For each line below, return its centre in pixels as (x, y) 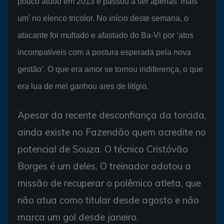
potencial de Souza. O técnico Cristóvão (103, 149)
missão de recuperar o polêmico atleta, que (109, 183)
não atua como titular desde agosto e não (108, 200)
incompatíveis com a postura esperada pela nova (104, 52)
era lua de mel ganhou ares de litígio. (83, 86)
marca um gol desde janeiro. (78, 217)
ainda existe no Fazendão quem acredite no (112, 132)
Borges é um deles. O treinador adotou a (104, 166)
